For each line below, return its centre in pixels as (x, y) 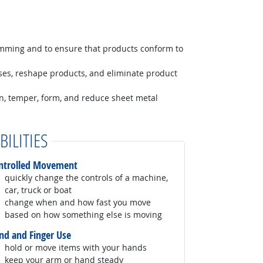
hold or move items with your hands (76, 247)
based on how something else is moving (84, 214)
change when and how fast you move (78, 202)
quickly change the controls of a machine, (87, 177)
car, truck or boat (38, 190)
